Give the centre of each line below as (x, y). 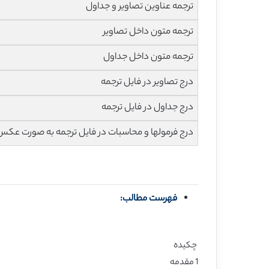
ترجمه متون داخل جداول (149, 57)
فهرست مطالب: (149, 199)
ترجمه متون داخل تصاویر (149, 32)
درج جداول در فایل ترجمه (148, 108)
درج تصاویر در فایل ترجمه (147, 83)
